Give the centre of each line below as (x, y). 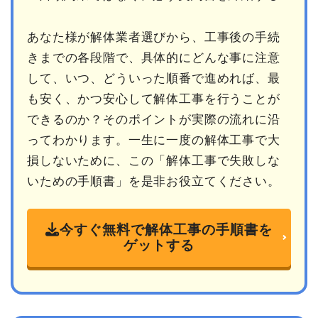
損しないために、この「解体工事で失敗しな (154, 161)
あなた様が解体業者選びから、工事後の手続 (154, 38)
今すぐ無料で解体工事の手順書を (166, 230)
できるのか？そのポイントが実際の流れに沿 (154, 120)
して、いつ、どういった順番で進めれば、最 (154, 79)
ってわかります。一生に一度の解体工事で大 (154, 141)
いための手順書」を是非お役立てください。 (154, 182)
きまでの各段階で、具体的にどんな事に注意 (154, 58)
